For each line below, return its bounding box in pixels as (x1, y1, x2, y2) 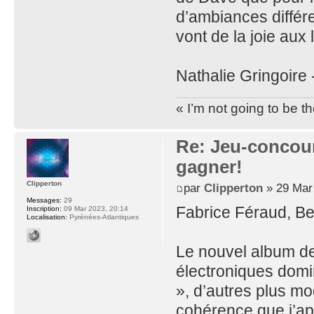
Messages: (27, 196, 62, 205)
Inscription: (27, 205, 62, 213)
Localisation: (27, 213, 67, 221)
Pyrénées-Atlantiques (67, 213, 139, 221)
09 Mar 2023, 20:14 (62, 205, 128, 213)
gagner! (175, 156, 243, 178)
